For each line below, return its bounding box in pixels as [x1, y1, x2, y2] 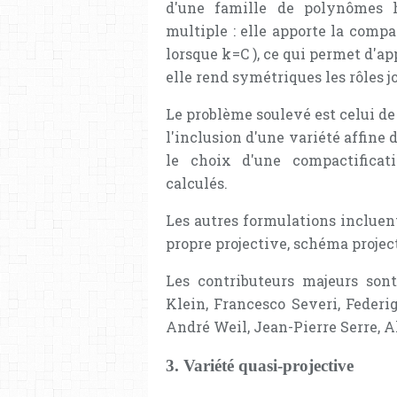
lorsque [166, 43, 222, 63]
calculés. [166, 173, 228, 192]
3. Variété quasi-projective [166, 356, 354, 376]
